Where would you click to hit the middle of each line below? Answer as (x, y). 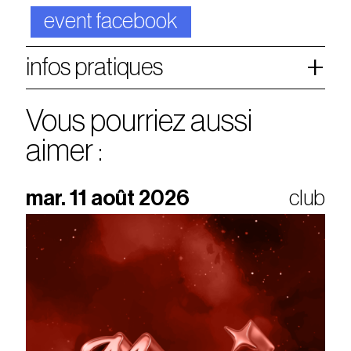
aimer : (65, 151)
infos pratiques (95, 67)
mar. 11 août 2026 (108, 198)
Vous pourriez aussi (139, 121)
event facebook (111, 22)
